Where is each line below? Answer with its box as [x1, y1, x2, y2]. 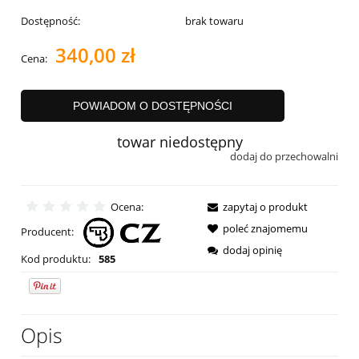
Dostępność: [21, 13, 80, 28]
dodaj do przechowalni [230, 148, 338, 163]
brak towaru [184, 13, 244, 28]
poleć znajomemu [223, 221, 308, 236]
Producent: [21, 224, 76, 240]
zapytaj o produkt [223, 200, 308, 215]
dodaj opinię [223, 243, 282, 258]
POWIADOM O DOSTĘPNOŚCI [72, 99, 232, 112]
